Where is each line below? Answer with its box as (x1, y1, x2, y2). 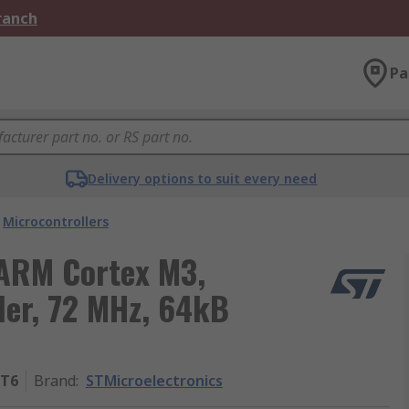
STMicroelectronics (86, 371, 223, 391)
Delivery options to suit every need (88, 170, 318, 187)
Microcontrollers (3, 213, 109, 230)
